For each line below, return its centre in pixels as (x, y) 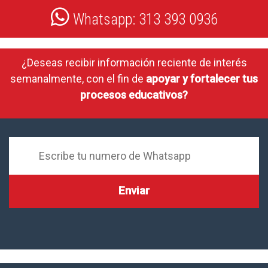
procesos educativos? (134, 95)
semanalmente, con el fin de (78, 79)
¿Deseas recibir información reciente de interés (134, 63)
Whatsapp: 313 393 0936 (143, 19)
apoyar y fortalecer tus (202, 79)
